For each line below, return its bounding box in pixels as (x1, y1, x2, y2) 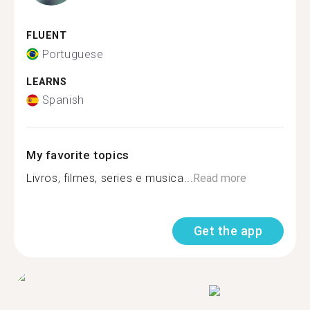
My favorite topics (26, 148, 129, 162)
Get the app (193, 224, 262, 238)
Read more (193, 172, 247, 185)
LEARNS (26, 75, 67, 88)
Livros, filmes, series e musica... (26, 172, 194, 185)
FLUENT (26, 30, 67, 42)
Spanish (42, 93, 84, 107)
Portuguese (42, 47, 104, 61)
